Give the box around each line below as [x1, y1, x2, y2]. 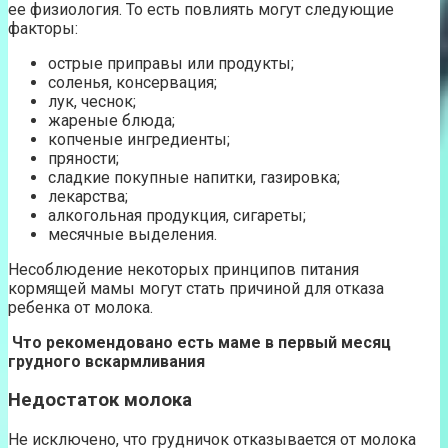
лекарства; [48, 186, 128, 206]
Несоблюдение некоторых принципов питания [8, 259, 359, 279]
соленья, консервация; [48, 72, 217, 92]
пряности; [48, 148, 119, 168]
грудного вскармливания [8, 351, 205, 371]
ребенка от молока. [8, 297, 153, 317]
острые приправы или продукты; [48, 53, 294, 73]
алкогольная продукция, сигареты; [48, 205, 306, 225]
